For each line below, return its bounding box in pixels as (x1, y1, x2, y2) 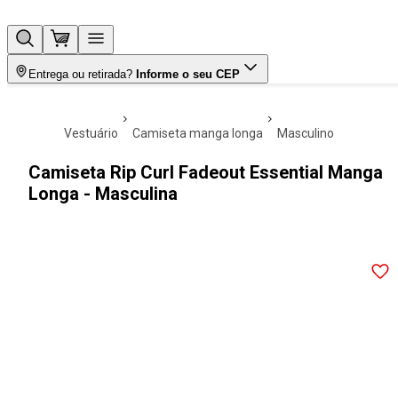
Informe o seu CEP (136, 68, 240, 81)
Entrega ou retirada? (28, 68, 132, 81)
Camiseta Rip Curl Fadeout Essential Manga (28, 162, 383, 183)
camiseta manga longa (140, 126, 263, 140)
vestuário (72, 126, 118, 140)
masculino (288, 126, 334, 140)
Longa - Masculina (28, 183, 178, 204)
